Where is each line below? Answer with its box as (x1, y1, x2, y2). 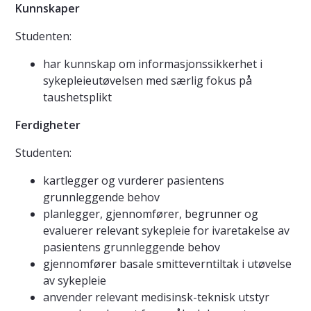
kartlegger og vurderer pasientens (43, 173, 224, 189)
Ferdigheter (15, 117, 81, 133)
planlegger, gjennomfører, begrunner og (43, 206, 258, 222)
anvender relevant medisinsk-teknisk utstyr (43, 289, 269, 305)
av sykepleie (43, 273, 106, 289)
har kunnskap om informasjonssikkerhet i (43, 56, 262, 72)
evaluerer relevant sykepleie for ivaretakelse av (43, 223, 289, 239)
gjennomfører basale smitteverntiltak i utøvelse (43, 256, 292, 272)
